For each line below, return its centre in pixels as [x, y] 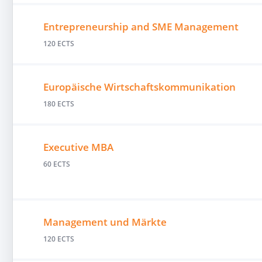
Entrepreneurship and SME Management [141, 27]
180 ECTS [58, 104]
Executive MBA [78, 147]
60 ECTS [56, 164]
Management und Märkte [105, 222]
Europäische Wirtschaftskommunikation [139, 87]
